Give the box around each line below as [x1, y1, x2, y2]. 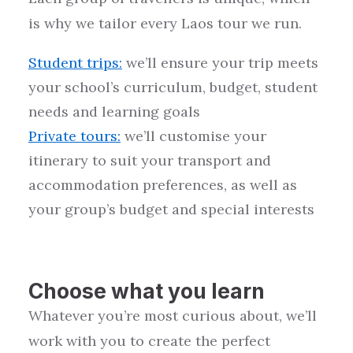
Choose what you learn [28, 278, 265, 303]
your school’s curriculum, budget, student [28, 78, 318, 96]
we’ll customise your [121, 127, 266, 145]
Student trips [28, 54, 119, 72]
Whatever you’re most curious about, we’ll [28, 307, 317, 325]
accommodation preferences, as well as [28, 176, 297, 194]
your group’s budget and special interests [28, 200, 314, 218]
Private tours [28, 127, 117, 145]
